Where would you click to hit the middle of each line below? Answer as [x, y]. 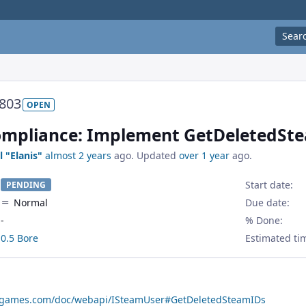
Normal [31, 203]
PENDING [26, 185]
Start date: [269, 185]
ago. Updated [145, 156]
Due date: [267, 203]
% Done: [264, 221]
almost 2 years [78, 156]
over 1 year [204, 156]
